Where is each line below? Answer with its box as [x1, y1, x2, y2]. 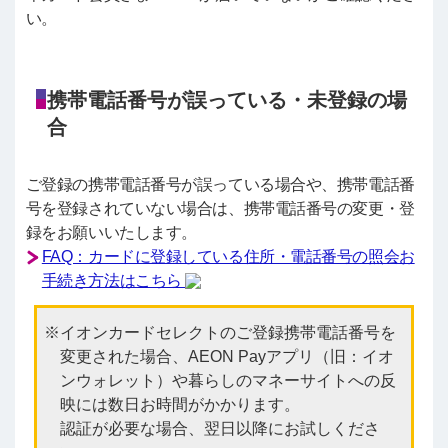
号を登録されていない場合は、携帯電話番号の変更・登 [25, 199, 415, 217]
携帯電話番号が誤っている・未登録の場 [46, 88, 407, 111]
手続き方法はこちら [41, 271, 186, 289]
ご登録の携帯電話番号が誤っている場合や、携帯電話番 [25, 175, 415, 193]
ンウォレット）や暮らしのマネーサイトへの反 [59, 371, 396, 389]
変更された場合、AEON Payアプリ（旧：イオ [59, 347, 394, 365]
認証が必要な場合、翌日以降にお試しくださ [59, 419, 380, 437]
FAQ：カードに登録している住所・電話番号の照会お [41, 247, 415, 265]
